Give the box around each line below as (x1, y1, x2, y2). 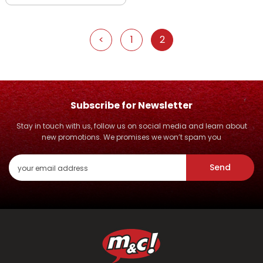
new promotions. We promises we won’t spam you (42, 131, 221, 142)
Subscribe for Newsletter (70, 98, 193, 112)
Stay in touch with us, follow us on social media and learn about (16, 120, 247, 131)
